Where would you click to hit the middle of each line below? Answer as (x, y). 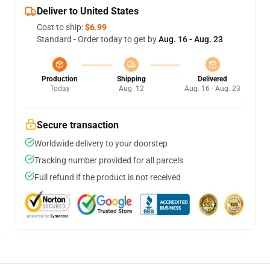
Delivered (212, 79)
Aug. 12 (131, 89)
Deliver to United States (88, 11)
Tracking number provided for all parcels (109, 160)
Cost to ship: (61, 27)
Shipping (131, 79)
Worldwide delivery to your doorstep (101, 143)
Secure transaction (78, 125)
